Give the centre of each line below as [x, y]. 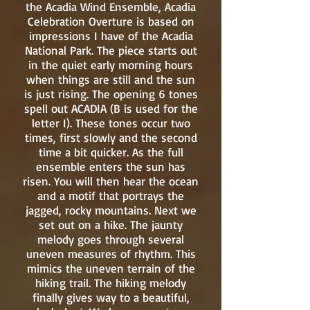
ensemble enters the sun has [111, 166]
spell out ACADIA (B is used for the [111, 108]
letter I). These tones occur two [111, 123]
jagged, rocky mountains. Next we [111, 210]
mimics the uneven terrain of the [111, 268]
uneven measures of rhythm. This [111, 254]
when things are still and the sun [111, 79]
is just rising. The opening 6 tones [111, 94]
